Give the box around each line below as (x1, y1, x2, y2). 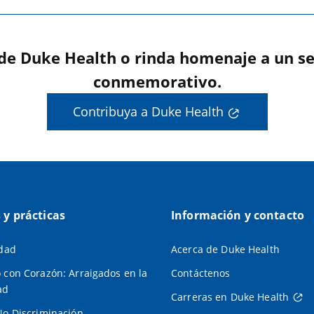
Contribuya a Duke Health (73, 103, 224, 121)
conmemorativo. (93, 71, 221, 93)
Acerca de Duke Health (170, 242, 280, 256)
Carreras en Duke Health (170, 289, 289, 303)
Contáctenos (170, 266, 231, 280)
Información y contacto (170, 207, 305, 223)
